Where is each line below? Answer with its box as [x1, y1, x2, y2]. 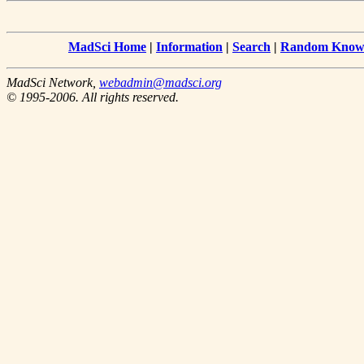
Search [232, 40, 271, 54]
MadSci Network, [6, 76, 99, 90]
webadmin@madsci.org [99, 76, 222, 90]
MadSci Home [68, 40, 146, 54]
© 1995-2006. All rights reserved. [6, 90, 179, 105]
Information [156, 40, 223, 54]
